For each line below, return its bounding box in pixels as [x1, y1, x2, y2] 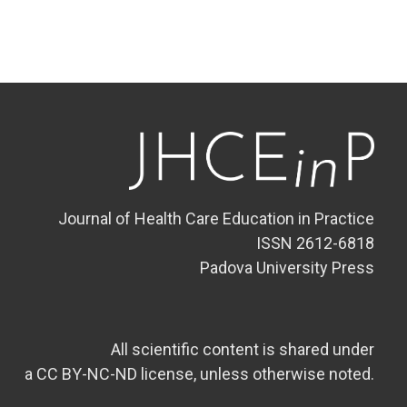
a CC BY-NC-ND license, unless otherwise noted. [25, 364, 374, 383]
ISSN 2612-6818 [256, 233, 374, 253]
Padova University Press [200, 258, 374, 277]
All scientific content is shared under [111, 340, 374, 359]
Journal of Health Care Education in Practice [58, 209, 374, 228]
